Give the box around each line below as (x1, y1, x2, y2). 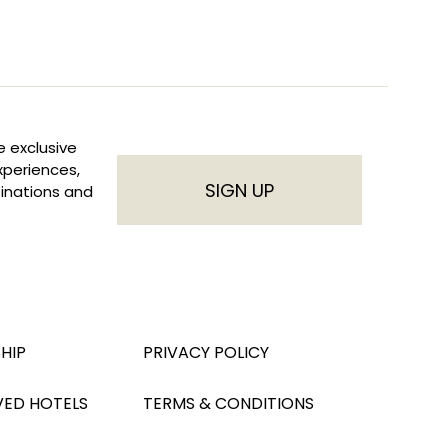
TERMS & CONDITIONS (143, 392, 314, 415)
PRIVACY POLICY (143, 341, 269, 364)
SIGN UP (205, 177, 274, 203)
